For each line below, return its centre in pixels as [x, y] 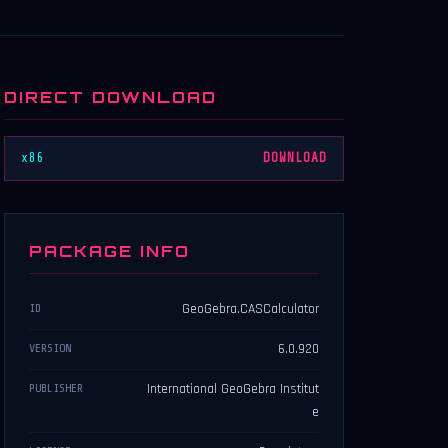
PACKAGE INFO [109, 251]
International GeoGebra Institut [233, 389]
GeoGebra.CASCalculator [250, 309]
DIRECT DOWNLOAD [110, 97]
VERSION [50, 348]
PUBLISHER [56, 388]
